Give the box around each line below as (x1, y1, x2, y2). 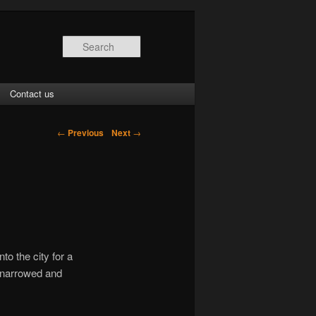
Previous (65, 126, 104, 139)
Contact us (10, 86, 55, 100)
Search (141, 36, 174, 51)
